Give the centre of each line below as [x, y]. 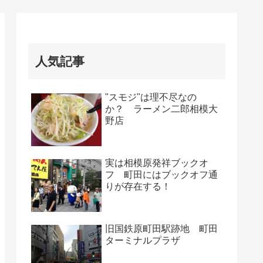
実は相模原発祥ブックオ [157, 163]
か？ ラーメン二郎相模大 [161, 109]
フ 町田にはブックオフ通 [161, 175]
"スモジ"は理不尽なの [151, 97]
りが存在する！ [138, 187]
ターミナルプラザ [143, 241]
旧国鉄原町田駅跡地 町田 [161, 229]
